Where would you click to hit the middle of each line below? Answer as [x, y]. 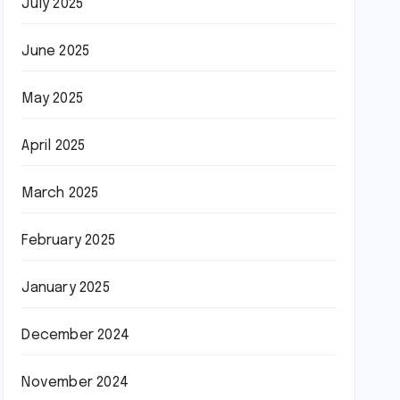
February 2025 [68, 241]
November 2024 [75, 383]
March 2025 [60, 193]
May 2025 [52, 99]
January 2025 [66, 288]
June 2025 [56, 51]
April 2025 [54, 146]
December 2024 [75, 335]
